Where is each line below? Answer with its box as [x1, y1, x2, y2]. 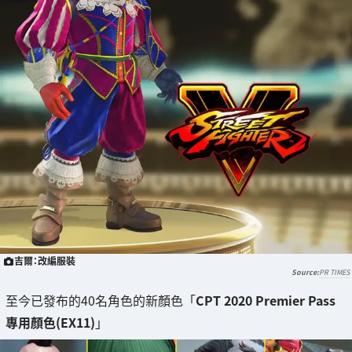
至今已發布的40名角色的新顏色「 [5, 290, 196, 310]
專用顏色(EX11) [5, 312, 95, 332]
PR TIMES [319, 266, 350, 277]
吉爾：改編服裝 [14, 253, 76, 267]
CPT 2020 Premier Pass [196, 290, 335, 310]
